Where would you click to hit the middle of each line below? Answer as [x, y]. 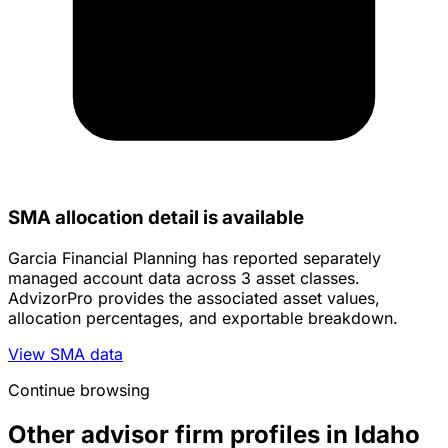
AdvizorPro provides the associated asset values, [194, 298]
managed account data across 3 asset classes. [184, 278]
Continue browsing [79, 390]
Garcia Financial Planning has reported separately [194, 258]
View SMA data [65, 354]
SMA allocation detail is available [156, 218]
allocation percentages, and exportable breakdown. [203, 318]
